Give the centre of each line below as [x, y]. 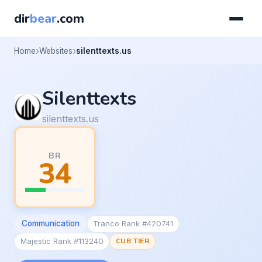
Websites [56, 51]
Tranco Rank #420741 [133, 224]
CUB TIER [132, 241]
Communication [50, 224]
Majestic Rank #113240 [62, 241]
